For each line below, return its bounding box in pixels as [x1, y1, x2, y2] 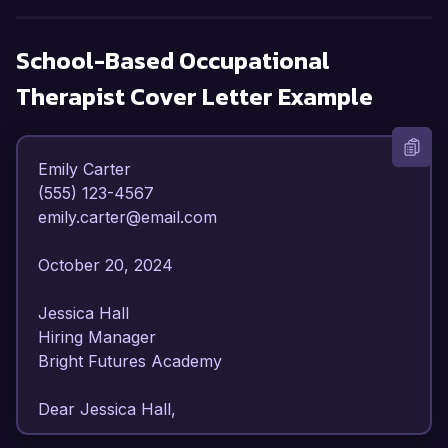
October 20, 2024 [38, 255, 183, 276]
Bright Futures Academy [38, 351, 232, 372]
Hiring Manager [38, 327, 166, 348]
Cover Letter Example [125, 79, 373, 115]
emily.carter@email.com [38, 207, 227, 228]
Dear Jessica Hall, [38, 399, 186, 420]
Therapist [16, 79, 125, 115]
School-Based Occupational [16, 43, 330, 79]
